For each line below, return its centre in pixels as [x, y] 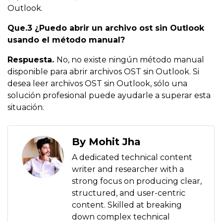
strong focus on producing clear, [137, 181]
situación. [26, 108]
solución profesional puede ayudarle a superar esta [109, 96]
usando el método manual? [66, 40]
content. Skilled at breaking [127, 205]
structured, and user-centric [129, 193]
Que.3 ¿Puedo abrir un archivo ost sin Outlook [106, 28]
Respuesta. [32, 60]
